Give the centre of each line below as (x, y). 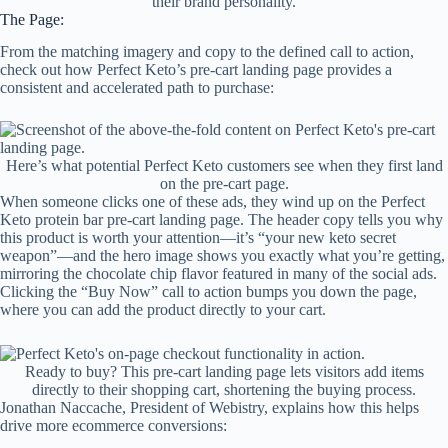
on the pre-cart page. (224, 184)
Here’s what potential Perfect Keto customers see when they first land (224, 166)
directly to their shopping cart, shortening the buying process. (224, 389)
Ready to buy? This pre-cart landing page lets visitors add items (224, 371)
